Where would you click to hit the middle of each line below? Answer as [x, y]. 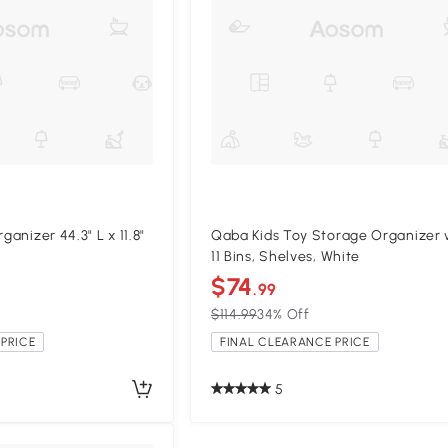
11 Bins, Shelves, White [285, 257]
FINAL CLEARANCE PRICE [294, 342]
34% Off [283, 315]
